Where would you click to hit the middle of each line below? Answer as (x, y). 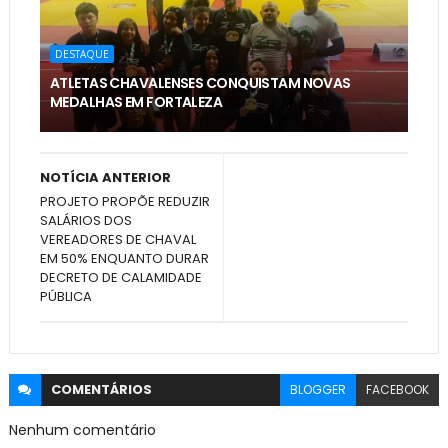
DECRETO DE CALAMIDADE (120, 277)
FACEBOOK (398, 389)
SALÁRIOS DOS (85, 220)
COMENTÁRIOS (101, 389)
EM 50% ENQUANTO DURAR (124, 258)
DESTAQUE (81, 53)
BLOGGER (318, 389)
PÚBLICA (65, 296)
